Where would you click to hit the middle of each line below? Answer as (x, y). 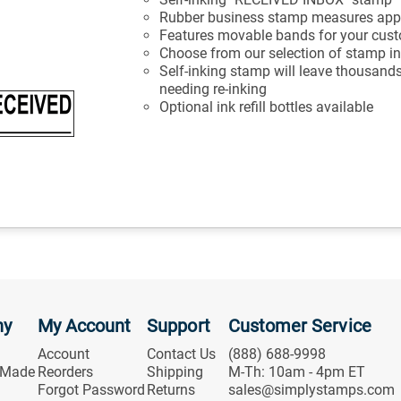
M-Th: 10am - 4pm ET (296, 371)
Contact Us (182, 354)
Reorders (65, 371)
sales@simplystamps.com (311, 389)
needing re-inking (213, 89)
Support (179, 325)
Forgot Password (91, 389)
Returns (171, 389)
